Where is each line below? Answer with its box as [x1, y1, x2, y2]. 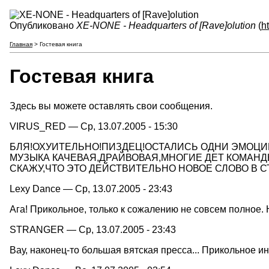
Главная [10, 41, 32, 47]
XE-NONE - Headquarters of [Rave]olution [76, 20, 256, 31]
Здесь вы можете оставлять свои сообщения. [10, 100, 213, 111]
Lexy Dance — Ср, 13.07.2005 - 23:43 [10, 183, 172, 194]
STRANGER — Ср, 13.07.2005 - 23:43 [10, 224, 176, 235]
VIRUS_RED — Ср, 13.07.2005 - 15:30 [10, 121, 178, 131]
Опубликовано [10, 20, 76, 31]
